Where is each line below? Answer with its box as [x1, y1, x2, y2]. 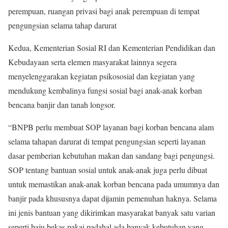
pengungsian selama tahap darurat [8, 20, 117, 31]
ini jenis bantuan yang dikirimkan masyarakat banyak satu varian [8, 207, 215, 218]
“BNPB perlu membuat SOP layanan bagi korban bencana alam [8, 122, 214, 133]
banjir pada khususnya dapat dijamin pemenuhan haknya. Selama [8, 193, 217, 204]
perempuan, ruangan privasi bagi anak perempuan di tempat [8, 6, 199, 17]
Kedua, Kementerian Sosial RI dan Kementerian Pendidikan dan [8, 42, 215, 53]
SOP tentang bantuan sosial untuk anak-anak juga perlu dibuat [8, 164, 207, 176]
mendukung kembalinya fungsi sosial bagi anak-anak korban [8, 85, 202, 96]
